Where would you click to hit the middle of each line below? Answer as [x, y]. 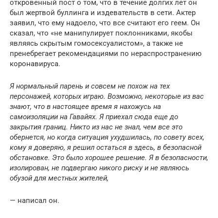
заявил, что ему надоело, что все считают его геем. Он [105, 23]
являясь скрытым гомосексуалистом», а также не [96, 43]
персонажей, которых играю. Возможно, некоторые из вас [107, 96]
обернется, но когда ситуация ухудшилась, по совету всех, [107, 137]
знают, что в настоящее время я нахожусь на [85, 107]
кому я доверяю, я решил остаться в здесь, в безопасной [106, 147]
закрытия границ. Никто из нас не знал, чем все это [96, 127]
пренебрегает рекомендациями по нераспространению [106, 54]
